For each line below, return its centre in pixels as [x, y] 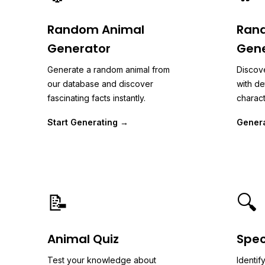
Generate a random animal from [109, 70]
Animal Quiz [83, 239]
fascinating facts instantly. [96, 98]
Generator [79, 49]
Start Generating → [88, 122]
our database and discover [100, 84]
